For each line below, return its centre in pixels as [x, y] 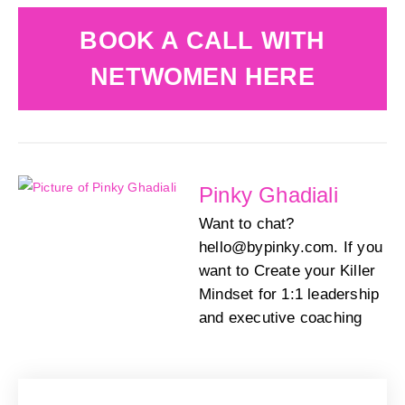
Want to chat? [247, 224]
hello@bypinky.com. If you [291, 248]
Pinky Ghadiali [268, 195]
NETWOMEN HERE [202, 77]
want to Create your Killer [287, 271]
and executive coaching [281, 318]
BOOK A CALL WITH [202, 41]
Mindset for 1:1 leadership [289, 295]
